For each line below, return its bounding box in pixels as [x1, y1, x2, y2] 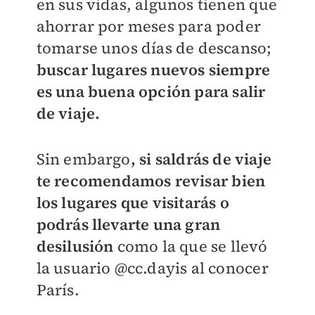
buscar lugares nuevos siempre [36, 59, 271, 80]
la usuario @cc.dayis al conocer [36, 257, 269, 278]
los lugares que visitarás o [36, 192, 229, 213]
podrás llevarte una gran [36, 214, 221, 235]
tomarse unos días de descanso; [36, 37, 272, 58]
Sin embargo [36, 148, 131, 169]
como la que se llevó [113, 236, 268, 257]
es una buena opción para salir [36, 81, 266, 102]
